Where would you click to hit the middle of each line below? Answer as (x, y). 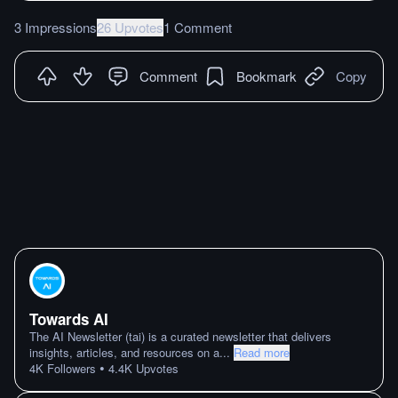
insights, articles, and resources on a (124, 352)
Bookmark (267, 76)
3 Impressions (56, 27)
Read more (262, 352)
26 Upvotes (130, 27)
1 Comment (198, 27)
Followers (70, 368)
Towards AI (69, 319)
